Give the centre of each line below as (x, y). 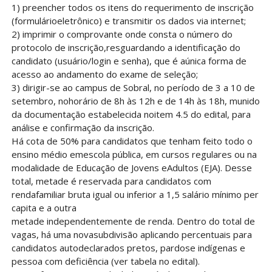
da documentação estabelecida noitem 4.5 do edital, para (131, 114)
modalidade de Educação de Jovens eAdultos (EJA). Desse (131, 168)
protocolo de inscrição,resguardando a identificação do (126, 48)
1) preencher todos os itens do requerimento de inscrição (132, 8)
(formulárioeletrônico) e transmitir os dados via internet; (128, 21)
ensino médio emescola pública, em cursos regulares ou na (134, 155)
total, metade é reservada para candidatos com (111, 181)
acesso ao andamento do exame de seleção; (104, 74)
